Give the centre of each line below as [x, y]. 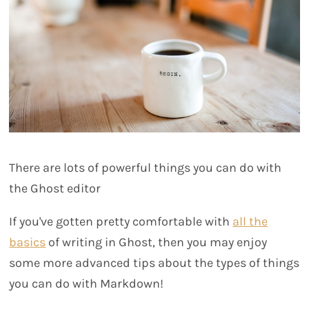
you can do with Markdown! [87, 284]
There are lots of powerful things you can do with [146, 168]
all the [250, 222]
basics [28, 242]
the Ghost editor [55, 189]
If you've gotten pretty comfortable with [121, 222]
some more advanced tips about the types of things [154, 263]
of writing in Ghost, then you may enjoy [157, 242]
